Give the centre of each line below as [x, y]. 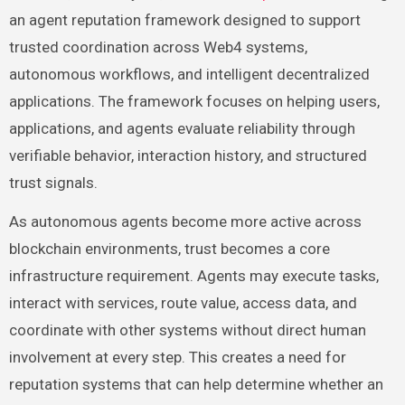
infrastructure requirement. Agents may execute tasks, [193, 276]
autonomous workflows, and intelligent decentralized [189, 75]
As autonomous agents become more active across [185, 222]
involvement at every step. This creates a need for [177, 358]
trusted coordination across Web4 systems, [158, 47]
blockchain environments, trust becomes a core [169, 249]
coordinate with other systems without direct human [187, 330]
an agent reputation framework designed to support [184, 20]
